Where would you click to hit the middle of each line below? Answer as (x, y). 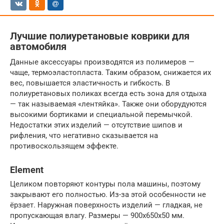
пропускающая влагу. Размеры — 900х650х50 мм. (97, 215)
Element (27, 169)
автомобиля (38, 47)
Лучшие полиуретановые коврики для (100, 36)
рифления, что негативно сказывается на (84, 135)
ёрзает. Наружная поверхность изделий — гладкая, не (106, 205)
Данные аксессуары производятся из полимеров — (102, 62)
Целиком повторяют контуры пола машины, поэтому (105, 184)
